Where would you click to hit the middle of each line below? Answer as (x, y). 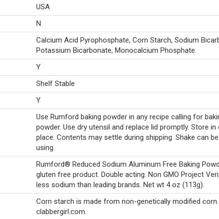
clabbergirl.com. (61, 212)
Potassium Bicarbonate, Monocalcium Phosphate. (116, 50)
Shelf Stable (55, 84)
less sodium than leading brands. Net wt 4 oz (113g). (120, 185)
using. (45, 148)
